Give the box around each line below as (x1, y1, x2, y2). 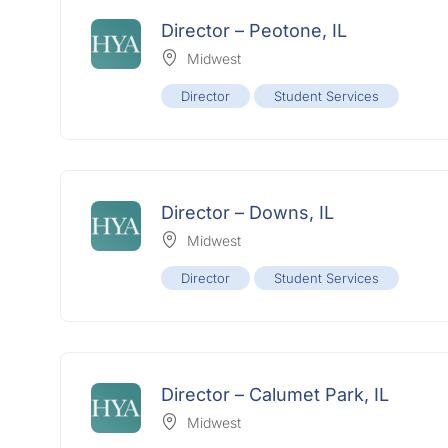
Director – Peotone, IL (161, 20, 347, 42)
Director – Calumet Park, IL (161, 384, 389, 406)
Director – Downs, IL (161, 202, 334, 224)
